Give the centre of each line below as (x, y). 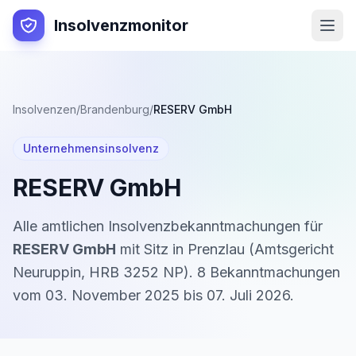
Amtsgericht (294, 249)
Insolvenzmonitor (121, 25)
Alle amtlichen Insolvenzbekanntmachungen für (168, 226)
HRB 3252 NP (136, 272)
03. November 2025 (112, 295)
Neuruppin (47, 272)
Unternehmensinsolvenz (91, 148)
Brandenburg (115, 109)
